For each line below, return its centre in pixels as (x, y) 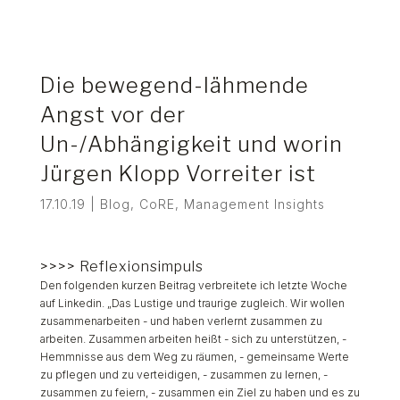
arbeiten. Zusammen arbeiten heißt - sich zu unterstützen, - (193, 339)
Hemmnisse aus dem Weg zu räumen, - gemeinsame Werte (194, 357)
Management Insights (254, 204)
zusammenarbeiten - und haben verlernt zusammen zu (181, 321)
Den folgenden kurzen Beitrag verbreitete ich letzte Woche (193, 285)
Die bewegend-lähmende (174, 85)
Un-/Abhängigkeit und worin (191, 144)
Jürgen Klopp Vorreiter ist (178, 174)
